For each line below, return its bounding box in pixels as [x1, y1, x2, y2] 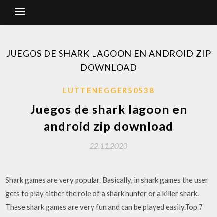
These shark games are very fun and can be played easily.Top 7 [5, 202, 203, 211]
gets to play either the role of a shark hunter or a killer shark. [5, 189, 199, 198]
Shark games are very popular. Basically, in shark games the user [5, 175, 209, 184]
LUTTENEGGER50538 [62, 86, 155, 94]
